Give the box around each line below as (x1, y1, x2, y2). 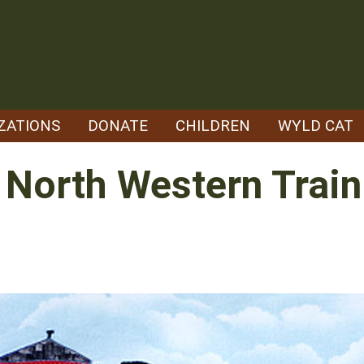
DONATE (88, 116, 148, 135)
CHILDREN (175, 116, 250, 135)
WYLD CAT (278, 116, 353, 135)
